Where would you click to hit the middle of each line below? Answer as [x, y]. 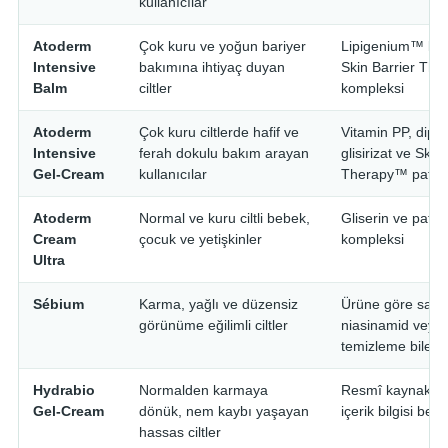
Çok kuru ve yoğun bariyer [222, 46]
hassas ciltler [180, 432]
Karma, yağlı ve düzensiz [218, 304]
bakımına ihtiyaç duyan [212, 67]
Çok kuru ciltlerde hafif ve [219, 132]
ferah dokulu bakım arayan [224, 153]
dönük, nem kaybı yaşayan [224, 411]
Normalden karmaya [203, 390]
